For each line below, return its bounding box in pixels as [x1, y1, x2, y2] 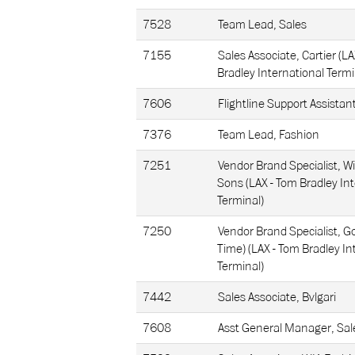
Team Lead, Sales [218, 17, 307, 32]
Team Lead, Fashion [218, 128, 319, 142]
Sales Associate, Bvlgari [218, 290, 336, 304]
